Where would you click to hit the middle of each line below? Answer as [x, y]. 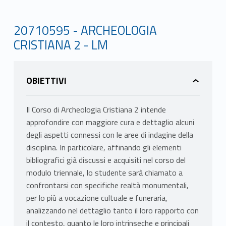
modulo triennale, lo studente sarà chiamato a [104, 173]
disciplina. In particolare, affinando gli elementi [104, 148]
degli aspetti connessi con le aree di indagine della [109, 135]
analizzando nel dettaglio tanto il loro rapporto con [112, 211]
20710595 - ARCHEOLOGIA [85, 30]
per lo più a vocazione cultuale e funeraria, [97, 198]
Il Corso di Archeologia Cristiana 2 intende [96, 110]
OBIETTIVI [46, 81]
